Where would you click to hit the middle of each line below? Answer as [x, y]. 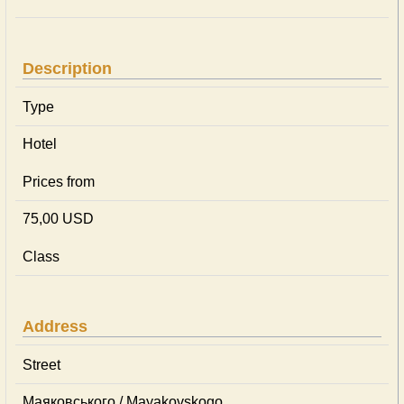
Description [67, 69]
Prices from [59, 182]
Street [41, 365]
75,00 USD [58, 219]
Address [55, 326]
